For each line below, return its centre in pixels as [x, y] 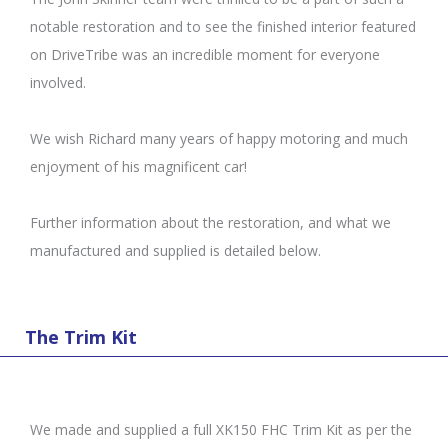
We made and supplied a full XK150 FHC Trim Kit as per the [221, 429]
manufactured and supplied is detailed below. [175, 251]
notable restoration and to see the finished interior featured [223, 27]
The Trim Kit [81, 337]
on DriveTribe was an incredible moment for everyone [205, 55]
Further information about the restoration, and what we [210, 223]
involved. [58, 83]
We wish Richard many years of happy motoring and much [219, 139]
